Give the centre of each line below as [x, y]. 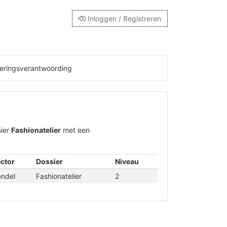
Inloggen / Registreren [123, 18]
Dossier [49, 161]
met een [75, 130]
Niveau [127, 161]
